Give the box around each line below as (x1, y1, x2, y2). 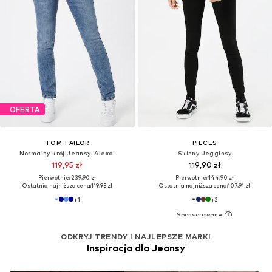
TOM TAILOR (45, 139, 89, 147)
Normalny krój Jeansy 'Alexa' (19, 149, 115, 157)
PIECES (192, 139, 217, 147)
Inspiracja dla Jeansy (86, 242, 185, 254)
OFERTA (10, 104, 40, 114)
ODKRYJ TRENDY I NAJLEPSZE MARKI (61, 231, 211, 241)
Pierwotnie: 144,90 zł (175, 174, 234, 182)
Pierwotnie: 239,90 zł (38, 174, 97, 182)
